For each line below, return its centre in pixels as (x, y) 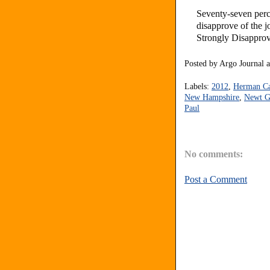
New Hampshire (212, 97)
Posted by (202, 63)
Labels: (198, 86)
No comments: (214, 154)
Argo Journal (242, 63)
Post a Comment (216, 180)
